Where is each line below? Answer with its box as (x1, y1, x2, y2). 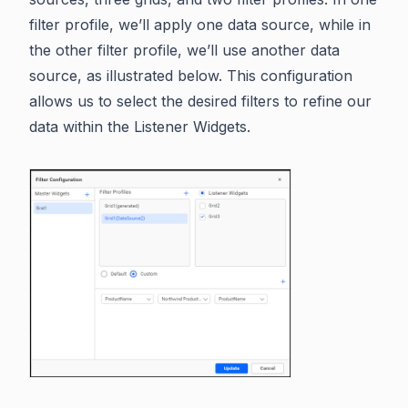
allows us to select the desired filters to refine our (29, 92, 372, 111)
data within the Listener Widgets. (29, 117, 250, 137)
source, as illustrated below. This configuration (29, 66, 352, 86)
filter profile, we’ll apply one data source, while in (29, 15, 371, 35)
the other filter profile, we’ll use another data (29, 41, 340, 60)
